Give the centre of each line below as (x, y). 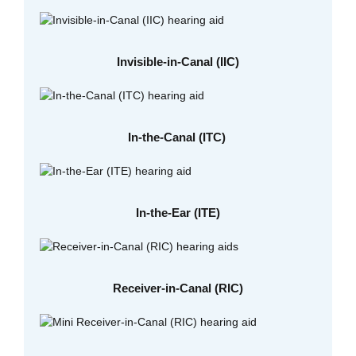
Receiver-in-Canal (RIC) (178, 288)
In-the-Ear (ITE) (178, 212)
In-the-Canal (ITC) (178, 137)
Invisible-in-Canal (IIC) (178, 61)
